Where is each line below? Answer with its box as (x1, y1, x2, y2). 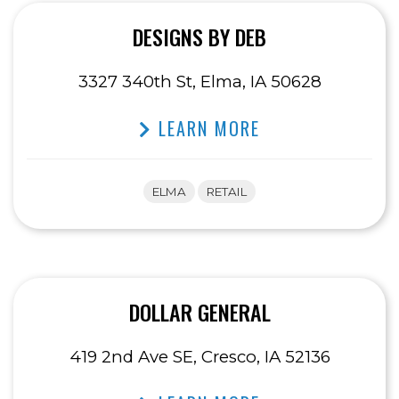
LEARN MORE (152, 115, 260, 142)
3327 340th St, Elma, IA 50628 (77, 71, 322, 93)
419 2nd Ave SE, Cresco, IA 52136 (69, 346, 330, 368)
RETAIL (207, 184, 247, 199)
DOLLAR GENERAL (128, 296, 271, 329)
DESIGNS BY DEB (133, 20, 266, 53)
